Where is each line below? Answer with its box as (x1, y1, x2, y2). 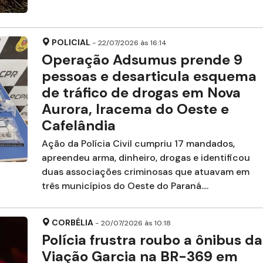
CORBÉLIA (51, 217, 93, 228)
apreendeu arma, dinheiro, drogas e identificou (41, 151, 250, 164)
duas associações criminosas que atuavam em (41, 165, 249, 178)
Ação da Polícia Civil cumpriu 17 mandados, (41, 137, 235, 150)
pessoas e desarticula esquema (41, 66, 257, 85)
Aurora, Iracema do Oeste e (41, 99, 229, 118)
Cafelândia (41, 116, 116, 134)
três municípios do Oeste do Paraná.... (41, 179, 208, 192)
